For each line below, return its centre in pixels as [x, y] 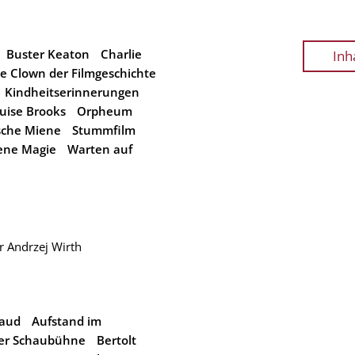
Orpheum [105, 111]
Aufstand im [67, 321]
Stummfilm [104, 130]
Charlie [121, 54]
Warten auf [100, 149]
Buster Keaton [48, 54]
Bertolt [116, 340]
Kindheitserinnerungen [72, 92]
